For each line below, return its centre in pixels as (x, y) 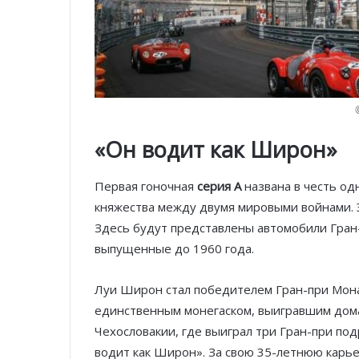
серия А (219, 186)
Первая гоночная (146, 186)
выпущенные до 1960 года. (174, 248)
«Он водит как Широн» (216, 150)
